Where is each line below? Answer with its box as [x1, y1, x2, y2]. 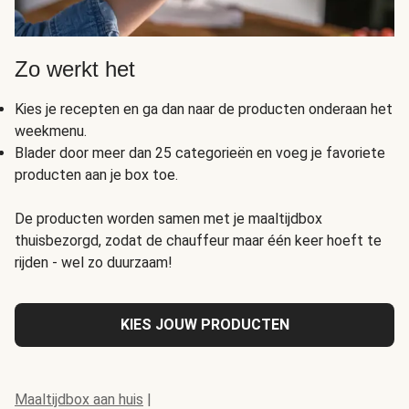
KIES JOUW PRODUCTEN [120, 316, 289, 334]
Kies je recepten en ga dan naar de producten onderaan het [15, 100, 393, 119]
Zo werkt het [15, 57, 135, 82]
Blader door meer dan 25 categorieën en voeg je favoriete [15, 144, 385, 163]
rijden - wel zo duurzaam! [15, 254, 173, 272]
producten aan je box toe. [15, 166, 178, 184]
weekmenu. [15, 122, 87, 141]
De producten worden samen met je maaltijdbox [15, 210, 322, 228]
